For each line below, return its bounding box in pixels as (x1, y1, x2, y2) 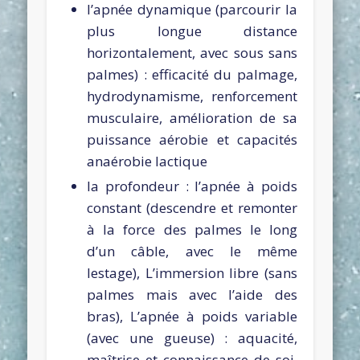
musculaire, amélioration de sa (87, 108, 297, 127)
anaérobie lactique (87, 151, 208, 170)
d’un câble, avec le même (87, 241, 297, 260)
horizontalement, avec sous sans (87, 43, 297, 62)
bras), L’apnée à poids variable (87, 306, 297, 325)
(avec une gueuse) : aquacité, (87, 328, 297, 347)
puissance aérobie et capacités (87, 129, 297, 149)
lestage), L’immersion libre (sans (87, 263, 297, 282)
